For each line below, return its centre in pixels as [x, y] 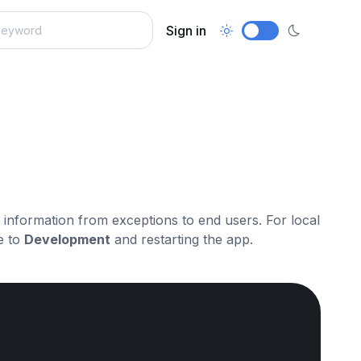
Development [67, 239]
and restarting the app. [182, 239]
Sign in [187, 30]
